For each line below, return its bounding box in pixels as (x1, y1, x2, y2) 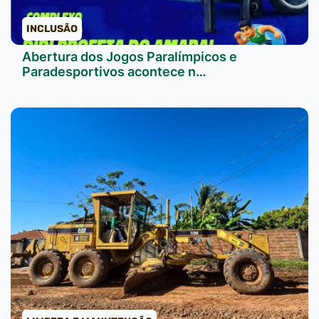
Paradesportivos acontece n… (22, 63, 206, 79)
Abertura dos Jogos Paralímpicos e (22, 48, 237, 64)
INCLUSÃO (26, 22, 78, 35)
